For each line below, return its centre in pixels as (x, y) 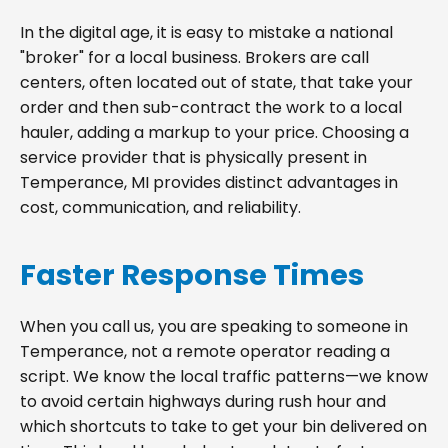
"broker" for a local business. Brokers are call (194, 57)
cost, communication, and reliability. (160, 207)
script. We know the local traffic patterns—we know (224, 376)
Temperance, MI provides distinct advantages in (209, 182)
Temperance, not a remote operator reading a (205, 351)
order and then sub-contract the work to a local (211, 107)
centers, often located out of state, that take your (216, 82)
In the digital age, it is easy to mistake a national (206, 32)
